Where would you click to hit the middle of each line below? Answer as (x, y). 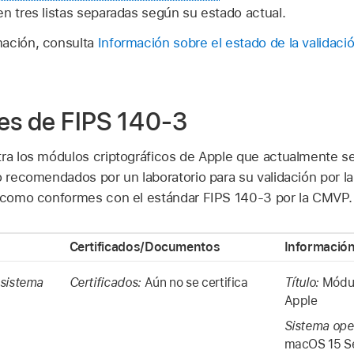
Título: (303, 283)
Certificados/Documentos (145, 247)
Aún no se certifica (196, 283)
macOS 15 (313, 345)
